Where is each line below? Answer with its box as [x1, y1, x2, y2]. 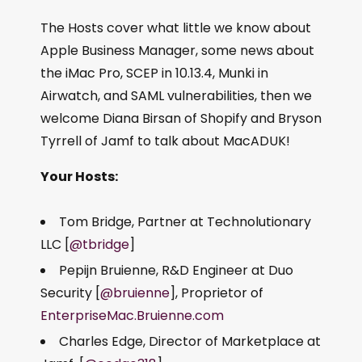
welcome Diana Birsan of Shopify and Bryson [40, 109, 322, 128]
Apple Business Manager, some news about [40, 41, 314, 60]
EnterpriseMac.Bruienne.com [40, 306, 224, 325]
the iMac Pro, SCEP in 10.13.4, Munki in [40, 64, 268, 82]
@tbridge [69, 235, 129, 254]
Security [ [40, 284, 100, 302]
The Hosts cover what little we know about [40, 19, 311, 37]
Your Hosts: [40, 167, 118, 186]
